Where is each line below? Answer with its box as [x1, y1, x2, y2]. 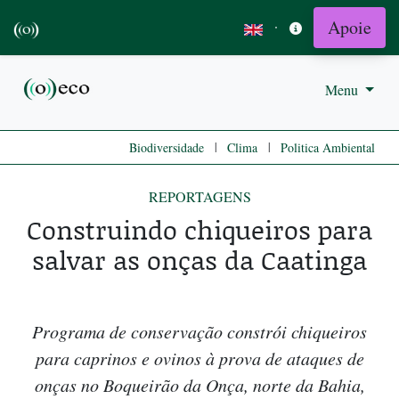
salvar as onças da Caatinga [32, 241, 367, 279]
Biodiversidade [129, 139, 204, 157]
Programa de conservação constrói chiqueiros [32, 320, 367, 344]
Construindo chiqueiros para [27, 211, 372, 248]
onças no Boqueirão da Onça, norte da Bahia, [34, 373, 365, 397]
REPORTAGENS [148, 187, 251, 207]
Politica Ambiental [281, 139, 375, 157]
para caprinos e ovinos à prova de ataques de [35, 346, 364, 370]
